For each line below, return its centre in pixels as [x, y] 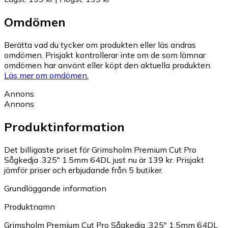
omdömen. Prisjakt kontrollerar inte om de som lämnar [105, 55]
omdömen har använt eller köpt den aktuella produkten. [108, 65]
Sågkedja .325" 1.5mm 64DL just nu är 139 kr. [89, 160]
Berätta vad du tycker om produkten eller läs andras [100, 45]
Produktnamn [30, 206]
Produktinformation [64, 126]
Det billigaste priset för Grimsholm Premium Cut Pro [100, 149]
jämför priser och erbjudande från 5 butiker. [84, 170]
